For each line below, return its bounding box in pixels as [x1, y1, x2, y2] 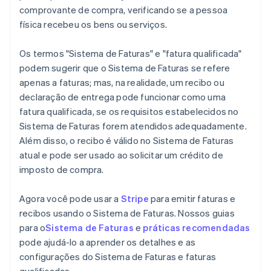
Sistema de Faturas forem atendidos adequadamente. [19, 120, 247, 132]
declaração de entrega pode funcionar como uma [19, 91, 226, 103]
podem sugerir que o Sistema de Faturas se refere [19, 62, 230, 74]
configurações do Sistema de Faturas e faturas [19, 250, 217, 263]
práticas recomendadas [143, 221, 250, 234]
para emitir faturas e [148, 192, 236, 205]
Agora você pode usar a [19, 192, 121, 205]
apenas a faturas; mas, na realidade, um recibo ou [19, 76, 224, 89]
